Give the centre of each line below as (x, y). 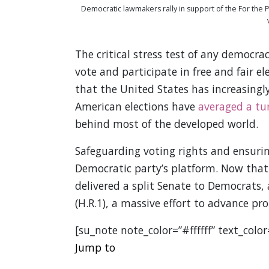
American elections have (136, 107)
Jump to (95, 248)
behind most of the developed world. (166, 124)
